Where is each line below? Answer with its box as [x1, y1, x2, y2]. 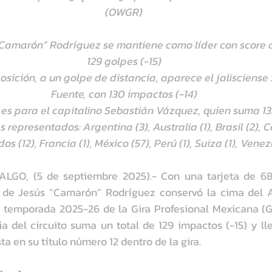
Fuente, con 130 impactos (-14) [50, 86, 197, 103]
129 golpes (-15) [86, 53, 161, 70]
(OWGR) [105, 4, 143, 21]
